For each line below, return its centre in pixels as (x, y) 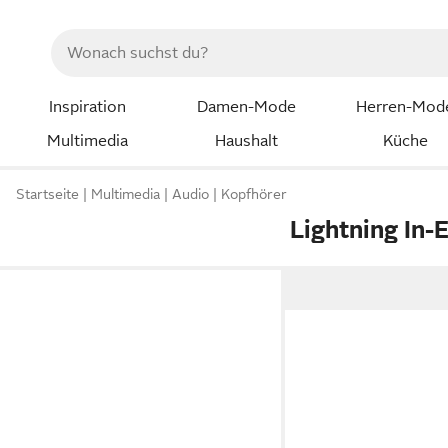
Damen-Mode (246, 107)
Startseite (47, 194)
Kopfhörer (254, 194)
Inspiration (87, 107)
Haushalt (246, 140)
